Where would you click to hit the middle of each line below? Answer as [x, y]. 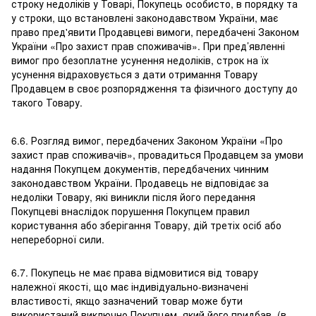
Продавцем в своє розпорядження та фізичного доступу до [154, 89]
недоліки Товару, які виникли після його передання [133, 197]
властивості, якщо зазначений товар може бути [127, 301]
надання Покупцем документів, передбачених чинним [140, 169]
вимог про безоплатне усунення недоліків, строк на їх [140, 60]
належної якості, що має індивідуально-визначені [130, 287]
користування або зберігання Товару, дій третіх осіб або [146, 225]
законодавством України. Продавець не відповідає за [140, 183]
